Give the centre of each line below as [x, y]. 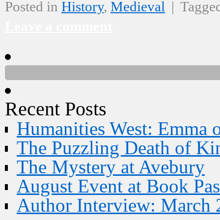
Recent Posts [56, 109]
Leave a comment [59, 26]
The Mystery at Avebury [111, 167]
